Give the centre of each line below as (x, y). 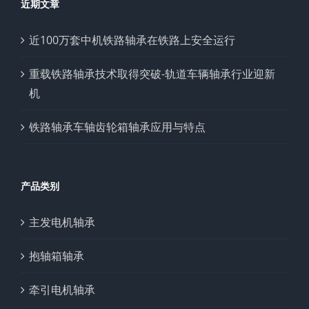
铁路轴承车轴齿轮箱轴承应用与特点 (117, 127)
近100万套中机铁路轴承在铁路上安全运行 (132, 40)
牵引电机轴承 (62, 289)
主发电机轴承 (62, 222)
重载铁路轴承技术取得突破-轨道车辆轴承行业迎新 (152, 73)
